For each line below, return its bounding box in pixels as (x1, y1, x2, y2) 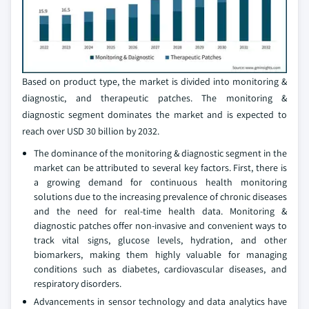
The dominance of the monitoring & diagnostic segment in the (34, 147, 287, 160)
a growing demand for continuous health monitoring (34, 176, 287, 189)
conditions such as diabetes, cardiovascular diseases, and (34, 263, 287, 276)
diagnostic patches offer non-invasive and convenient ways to (34, 219, 287, 232)
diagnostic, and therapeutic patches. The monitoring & (22, 92, 287, 105)
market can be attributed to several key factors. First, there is (34, 161, 287, 175)
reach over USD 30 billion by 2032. (22, 125, 159, 138)
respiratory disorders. (34, 277, 121, 290)
